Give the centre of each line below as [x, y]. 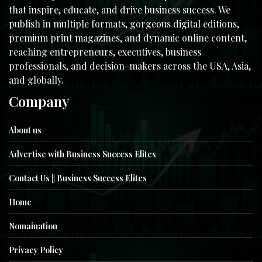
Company [39, 101]
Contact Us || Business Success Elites [78, 178]
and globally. [36, 80]
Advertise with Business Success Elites [82, 154]
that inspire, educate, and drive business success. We [120, 10]
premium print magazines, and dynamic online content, [128, 38]
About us [25, 130]
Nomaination [33, 226]
